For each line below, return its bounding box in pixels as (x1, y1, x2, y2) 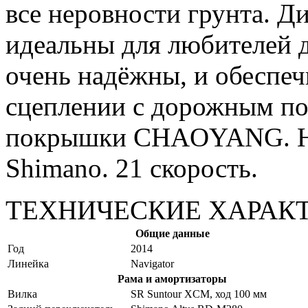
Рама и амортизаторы (118, 272, 227, 285)
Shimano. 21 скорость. (5, 153, 258, 183)
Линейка (8, 257, 49, 269)
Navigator (131, 257, 174, 269)
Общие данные (135, 227, 210, 239)
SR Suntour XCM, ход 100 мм (131, 287, 267, 300)
